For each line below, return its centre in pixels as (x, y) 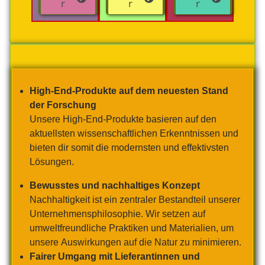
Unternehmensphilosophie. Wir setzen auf (117, 214)
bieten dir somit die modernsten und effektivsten (129, 147)
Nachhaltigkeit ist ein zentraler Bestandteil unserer (135, 199)
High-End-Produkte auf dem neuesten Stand (129, 91)
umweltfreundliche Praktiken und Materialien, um (132, 228)
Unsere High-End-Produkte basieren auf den (123, 119)
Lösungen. (53, 161)
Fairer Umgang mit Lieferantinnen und (115, 256)
